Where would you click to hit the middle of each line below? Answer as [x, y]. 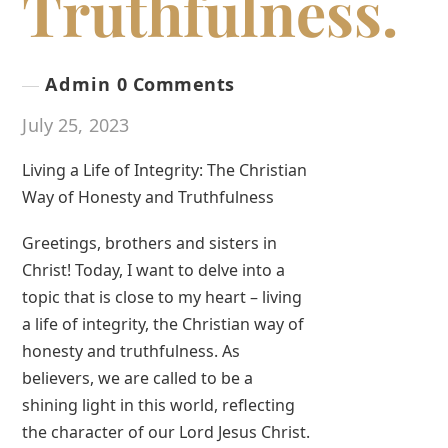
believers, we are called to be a [138, 377]
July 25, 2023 [76, 124]
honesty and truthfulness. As [131, 350]
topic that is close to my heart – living [162, 296]
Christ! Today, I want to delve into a [154, 269]
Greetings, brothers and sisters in [150, 242]
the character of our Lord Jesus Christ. [166, 431]
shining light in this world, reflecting [159, 404]
